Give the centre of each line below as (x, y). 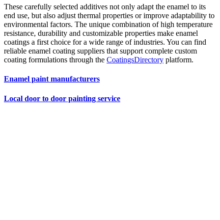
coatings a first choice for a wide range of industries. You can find (105, 42)
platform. (179, 60)
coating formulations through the (55, 60)
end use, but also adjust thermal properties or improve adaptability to (109, 16)
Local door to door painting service (62, 98)
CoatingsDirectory (135, 60)
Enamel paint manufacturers (52, 79)
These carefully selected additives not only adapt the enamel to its (105, 7)
